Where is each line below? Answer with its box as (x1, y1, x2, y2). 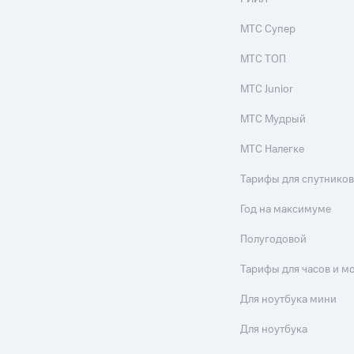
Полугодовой (240, 232, 307, 248)
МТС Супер (240, 21, 296, 38)
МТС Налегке (240, 141, 305, 158)
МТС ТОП (240, 51, 287, 68)
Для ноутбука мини (240, 292, 337, 308)
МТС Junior (240, 81, 294, 98)
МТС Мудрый (240, 111, 307, 128)
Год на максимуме (240, 201, 332, 218)
